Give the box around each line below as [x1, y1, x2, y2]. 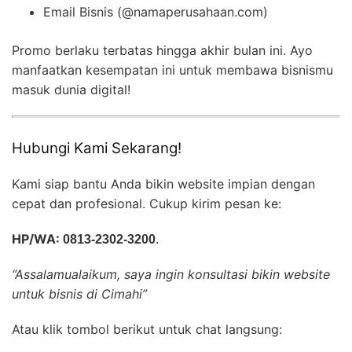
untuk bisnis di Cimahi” [12, 286, 147, 302]
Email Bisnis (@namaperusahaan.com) [43, 4, 268, 20]
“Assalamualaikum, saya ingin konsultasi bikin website [12, 266, 330, 283]
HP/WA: [12, 231, 63, 247]
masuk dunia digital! [12, 82, 130, 98]
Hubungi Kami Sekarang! [12, 139, 181, 158]
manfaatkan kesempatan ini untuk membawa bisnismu [12, 62, 333, 79]
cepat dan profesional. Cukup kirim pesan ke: [12, 196, 281, 212]
